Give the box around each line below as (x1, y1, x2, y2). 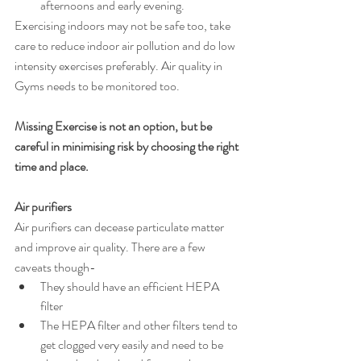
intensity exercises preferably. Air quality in (15, 56, 225, 75)
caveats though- (15, 257, 96, 276)
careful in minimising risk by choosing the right (15, 136, 241, 156)
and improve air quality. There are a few (15, 237, 208, 256)
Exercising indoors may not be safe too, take (15, 15, 233, 35)
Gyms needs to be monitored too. (15, 76, 180, 95)
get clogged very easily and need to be (40, 334, 226, 354)
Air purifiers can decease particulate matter (15, 217, 226, 236)
